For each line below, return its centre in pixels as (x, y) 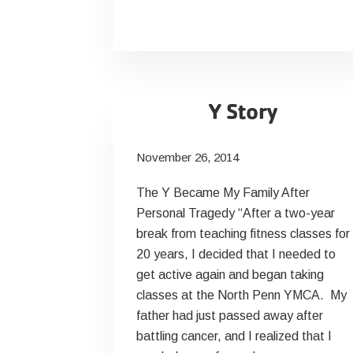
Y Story (243, 111)
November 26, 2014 (187, 157)
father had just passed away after (229, 316)
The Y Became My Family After (223, 193)
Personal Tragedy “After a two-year (235, 213)
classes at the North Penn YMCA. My (241, 295)
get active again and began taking (230, 275)
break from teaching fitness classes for (243, 234)
